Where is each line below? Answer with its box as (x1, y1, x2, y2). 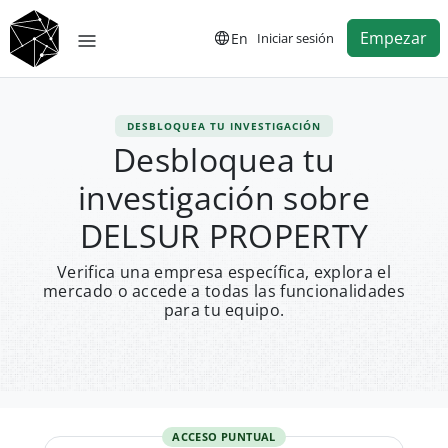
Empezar (360, 27, 427, 50)
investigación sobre (77, 176, 371, 219)
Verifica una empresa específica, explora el (57, 261, 391, 283)
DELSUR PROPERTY (79, 214, 369, 257)
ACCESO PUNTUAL (172, 429, 276, 444)
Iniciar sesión (257, 28, 334, 47)
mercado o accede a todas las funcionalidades (42, 280, 406, 302)
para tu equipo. (163, 299, 285, 321)
